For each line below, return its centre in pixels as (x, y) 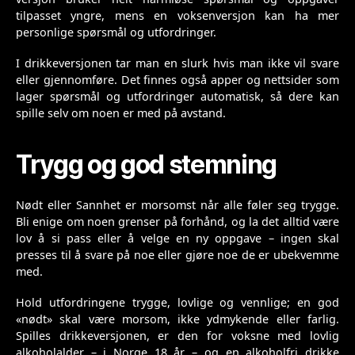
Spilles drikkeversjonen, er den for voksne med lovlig (177, 336)
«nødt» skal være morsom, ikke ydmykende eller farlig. (177, 319)
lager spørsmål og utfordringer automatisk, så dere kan (177, 97)
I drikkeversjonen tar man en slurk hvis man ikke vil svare (177, 63)
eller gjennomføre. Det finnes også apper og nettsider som (177, 80)
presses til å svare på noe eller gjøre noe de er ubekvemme (177, 255)
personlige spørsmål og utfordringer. (116, 32)
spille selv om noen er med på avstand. (121, 113)
